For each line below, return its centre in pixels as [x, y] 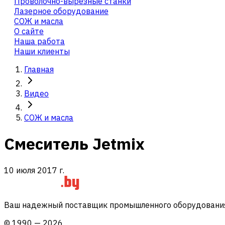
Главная [39, 69]
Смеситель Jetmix [74, 144]
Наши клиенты [42, 51]
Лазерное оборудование [61, 11]
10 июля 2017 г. [34, 170]
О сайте [29, 31]
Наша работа [39, 41]
